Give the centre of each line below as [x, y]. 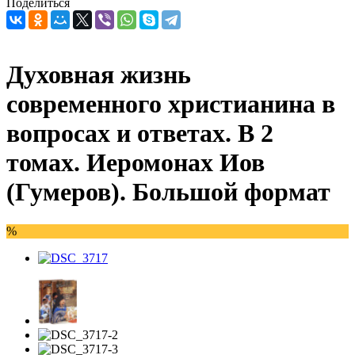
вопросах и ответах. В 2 [140, 134]
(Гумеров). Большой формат [168, 192]
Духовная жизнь [99, 75]
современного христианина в [171, 104]
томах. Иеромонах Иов [136, 163]
